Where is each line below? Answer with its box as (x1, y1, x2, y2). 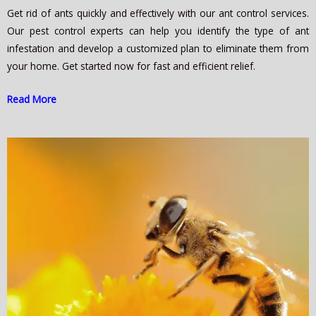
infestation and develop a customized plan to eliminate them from (7, 42, 309, 56)
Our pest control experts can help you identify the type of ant (7, 24, 309, 38)
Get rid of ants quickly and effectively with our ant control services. (7, 6, 309, 20)
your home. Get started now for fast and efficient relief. (7, 59, 255, 73)
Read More (7, 92, 56, 107)
